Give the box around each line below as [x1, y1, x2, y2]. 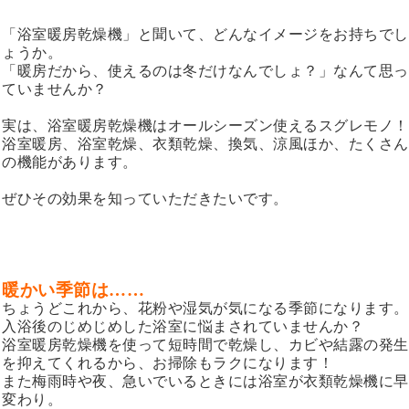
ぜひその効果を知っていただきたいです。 [2, 191, 288, 207]
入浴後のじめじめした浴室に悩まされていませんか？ [2, 319, 363, 335]
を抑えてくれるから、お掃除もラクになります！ [2, 355, 333, 372]
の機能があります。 [2, 154, 138, 171]
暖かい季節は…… [2, 280, 144, 300]
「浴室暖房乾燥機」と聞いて [2, 26, 198, 43]
